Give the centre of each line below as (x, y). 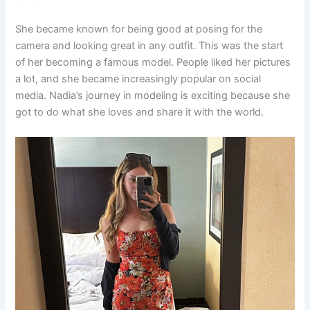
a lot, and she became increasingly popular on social (138, 79)
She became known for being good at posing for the (139, 29)
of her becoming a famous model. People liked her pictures (153, 63)
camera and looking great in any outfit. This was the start (149, 46)
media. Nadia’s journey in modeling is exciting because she (153, 96)
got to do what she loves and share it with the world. (140, 112)
